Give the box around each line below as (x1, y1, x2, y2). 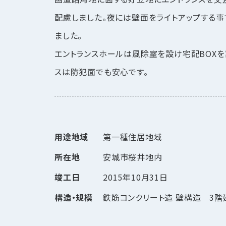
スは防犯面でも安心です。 (54, 66, 148, 78)
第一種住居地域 (103, 131, 162, 143)
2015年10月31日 (103, 171, 168, 183)
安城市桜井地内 (103, 151, 162, 163)
